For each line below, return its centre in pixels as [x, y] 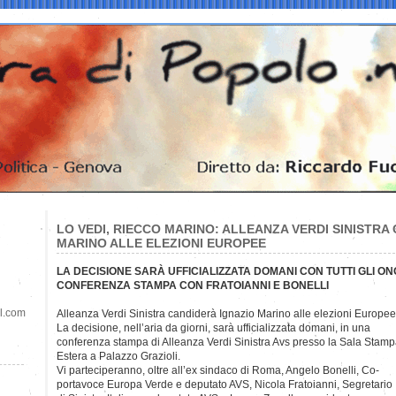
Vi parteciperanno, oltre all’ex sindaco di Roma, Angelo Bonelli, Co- [218, 370]
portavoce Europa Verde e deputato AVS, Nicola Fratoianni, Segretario [225, 384]
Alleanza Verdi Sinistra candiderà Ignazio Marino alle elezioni [206, 313]
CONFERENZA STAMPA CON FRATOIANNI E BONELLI [193, 285]
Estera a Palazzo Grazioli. [118, 356]
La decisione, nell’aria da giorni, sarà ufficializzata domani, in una [213, 327]
